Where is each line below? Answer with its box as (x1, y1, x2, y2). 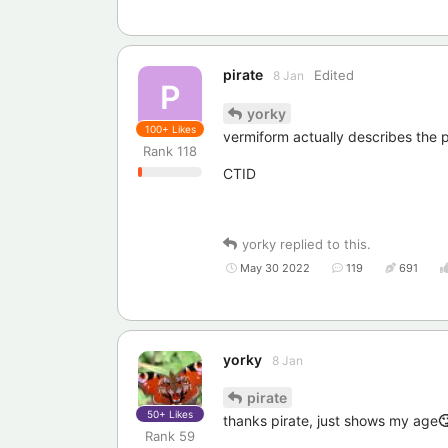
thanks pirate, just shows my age (223, 412, 438, 430)
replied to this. (276, 235, 371, 252)
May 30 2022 (240, 260, 310, 275)
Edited (314, 66, 354, 83)
